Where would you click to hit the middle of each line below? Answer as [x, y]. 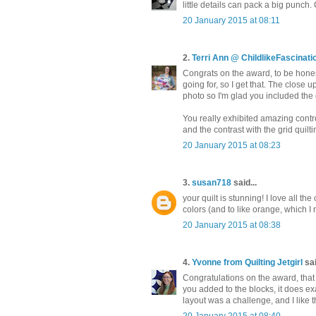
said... [244, 182]
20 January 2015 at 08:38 [232, 225]
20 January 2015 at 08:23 [232, 145]
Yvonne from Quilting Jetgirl [247, 262]
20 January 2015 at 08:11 [231, 20]
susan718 [212, 182]
